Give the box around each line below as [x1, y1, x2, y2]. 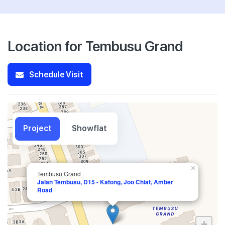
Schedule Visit [28, 69, 83, 79]
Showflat [72, 124, 107, 133]
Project [23, 124, 52, 133]
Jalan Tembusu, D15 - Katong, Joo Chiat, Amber [37, 177, 173, 186]
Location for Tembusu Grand [8, 36, 183, 55]
